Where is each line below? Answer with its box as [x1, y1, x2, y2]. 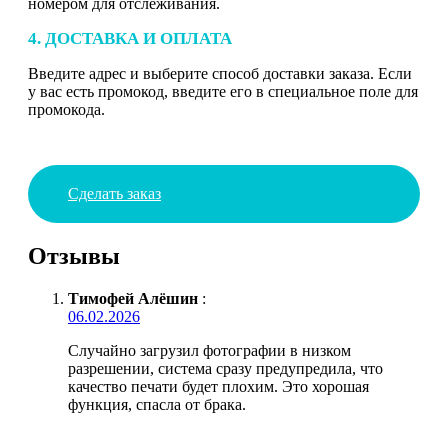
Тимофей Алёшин [68, 289, 198, 307]
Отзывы [28, 242, 120, 269]
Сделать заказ [68, 184, 161, 202]
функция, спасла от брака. [68, 395, 246, 413]
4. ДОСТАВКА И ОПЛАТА [28, 28, 232, 48]
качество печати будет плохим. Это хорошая [68, 377, 369, 395]
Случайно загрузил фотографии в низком [68, 341, 351, 359]
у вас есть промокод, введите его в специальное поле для [28, 82, 418, 100]
